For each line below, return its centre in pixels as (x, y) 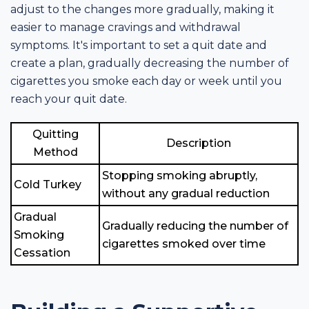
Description (199, 143)
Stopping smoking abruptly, (180, 175)
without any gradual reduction (186, 193)
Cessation (42, 252)
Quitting (55, 134)
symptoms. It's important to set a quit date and (139, 45)
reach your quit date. (69, 99)
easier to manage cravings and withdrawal (126, 27)
